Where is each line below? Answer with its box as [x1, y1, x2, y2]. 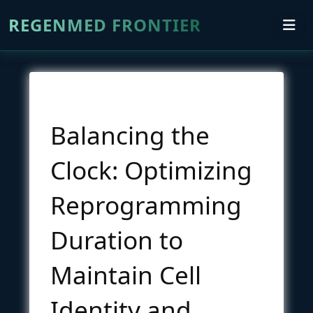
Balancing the [50, 117, 210, 152]
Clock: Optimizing [50, 152, 252, 187]
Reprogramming [50, 187, 242, 221]
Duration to [50, 222, 183, 256]
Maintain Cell [50, 257, 201, 291]
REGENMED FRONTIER [8, 13, 201, 36]
